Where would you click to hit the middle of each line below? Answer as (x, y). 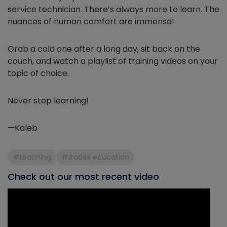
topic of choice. (39, 73)
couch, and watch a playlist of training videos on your (113, 61)
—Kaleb (23, 128)
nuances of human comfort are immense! (91, 22)
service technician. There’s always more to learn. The (113, 9)
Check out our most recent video (83, 177)
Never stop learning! (48, 101)
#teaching (32, 157)
